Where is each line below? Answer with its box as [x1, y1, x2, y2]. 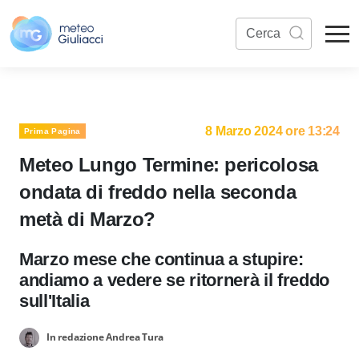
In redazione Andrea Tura [46, 329, 163, 344]
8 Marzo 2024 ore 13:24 [205, 124, 340, 138]
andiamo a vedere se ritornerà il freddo [19, 270, 330, 290]
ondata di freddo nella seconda [19, 181, 296, 203]
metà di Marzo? [19, 208, 155, 230]
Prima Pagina [24, 126, 81, 135]
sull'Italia [19, 291, 90, 311]
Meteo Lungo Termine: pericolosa [19, 154, 318, 175]
